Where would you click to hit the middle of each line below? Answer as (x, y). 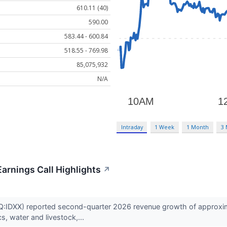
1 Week (165, 127)
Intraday (132, 127)
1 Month (198, 127)
